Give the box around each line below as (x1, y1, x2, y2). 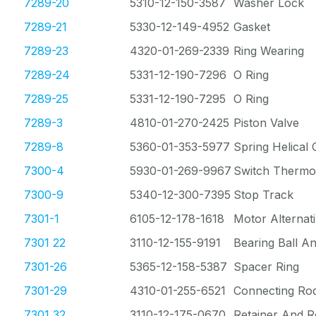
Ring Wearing (233, 44, 304, 58)
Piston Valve (233, 116, 299, 130)
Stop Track (233, 188, 293, 202)
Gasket (233, 20, 270, 34)
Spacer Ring (233, 260, 299, 274)
